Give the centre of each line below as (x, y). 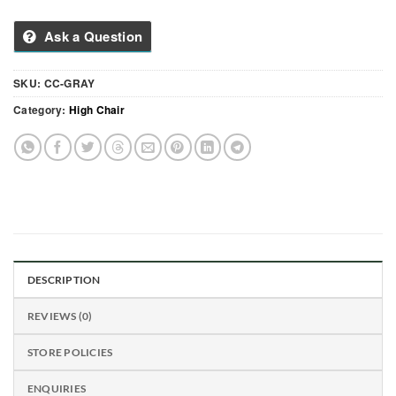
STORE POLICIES (70, 353)
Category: (41, 110)
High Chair (97, 110)
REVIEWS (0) (60, 316)
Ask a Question (93, 37)
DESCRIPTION (64, 280)
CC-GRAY (69, 84)
